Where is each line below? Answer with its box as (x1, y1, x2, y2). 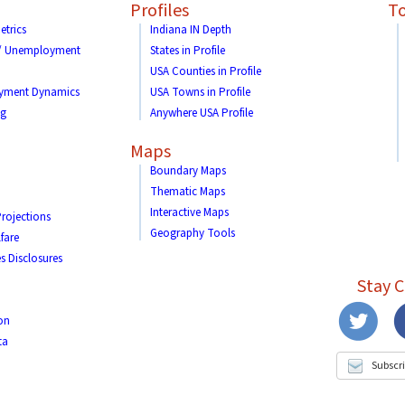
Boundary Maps (150, 163, 226, 179)
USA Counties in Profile (150, 63, 261, 80)
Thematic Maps (150, 184, 225, 200)
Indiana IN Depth (150, 22, 231, 38)
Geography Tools (150, 225, 235, 241)
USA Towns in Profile (150, 84, 250, 100)
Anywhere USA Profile (150, 105, 253, 121)
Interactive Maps (150, 204, 229, 221)
